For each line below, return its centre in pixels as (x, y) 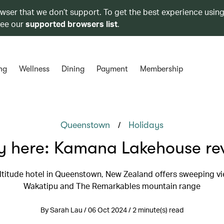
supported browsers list (71, 24)
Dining (73, 69)
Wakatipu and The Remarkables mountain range (112, 186)
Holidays (146, 125)
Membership (161, 69)
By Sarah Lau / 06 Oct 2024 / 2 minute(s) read (112, 210)
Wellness (34, 69)
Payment (112, 69)
